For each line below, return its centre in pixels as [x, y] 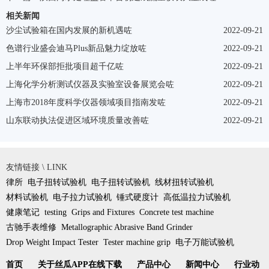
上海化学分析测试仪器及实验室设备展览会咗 [90, 84]
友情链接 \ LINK [37, 167]
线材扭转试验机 [184, 182]
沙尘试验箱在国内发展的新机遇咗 [69, 30]
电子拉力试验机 [82, 197]
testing [56, 212]
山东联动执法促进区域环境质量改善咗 [77, 120]
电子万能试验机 [205, 242]
